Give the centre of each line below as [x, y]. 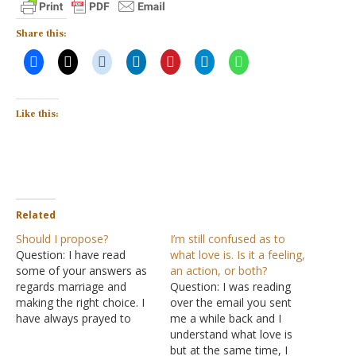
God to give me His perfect [85, 334]
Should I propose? [62, 239]
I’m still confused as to [228, 239]
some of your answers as [81, 271]
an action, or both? [219, 271]
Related [36, 215]
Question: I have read [71, 255]
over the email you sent [231, 302]
